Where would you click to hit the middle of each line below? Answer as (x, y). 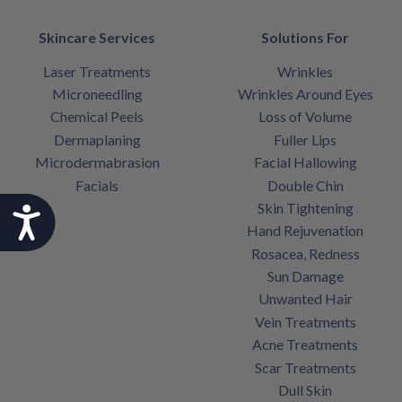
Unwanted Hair (305, 299)
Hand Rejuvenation (305, 231)
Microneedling (97, 94)
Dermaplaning (97, 139)
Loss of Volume (305, 117)
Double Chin (305, 185)
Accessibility (97, 216)
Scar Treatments (305, 367)
